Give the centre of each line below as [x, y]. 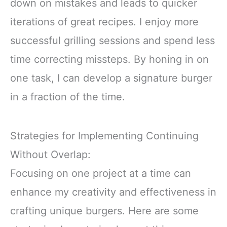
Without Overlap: [50, 155]
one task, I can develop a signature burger [111, 78]
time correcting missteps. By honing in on [109, 60]
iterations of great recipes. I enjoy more [104, 22]
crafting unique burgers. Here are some [104, 211]
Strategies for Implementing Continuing [104, 136]
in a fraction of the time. [68, 97]
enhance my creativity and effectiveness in [113, 192]
